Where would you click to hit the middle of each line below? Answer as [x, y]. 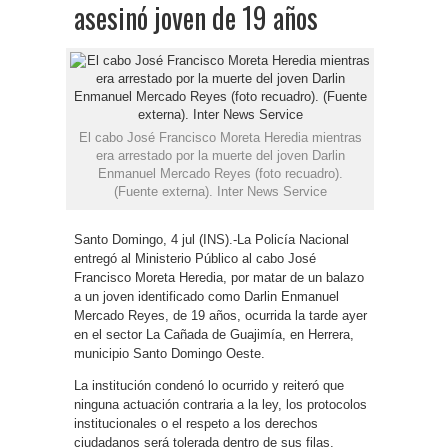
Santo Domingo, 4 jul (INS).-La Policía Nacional [211, 239]
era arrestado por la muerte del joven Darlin [220, 155]
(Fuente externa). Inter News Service [220, 191]
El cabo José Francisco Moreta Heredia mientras [220, 137]
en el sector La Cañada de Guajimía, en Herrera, [214, 334]
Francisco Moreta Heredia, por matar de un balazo [219, 277]
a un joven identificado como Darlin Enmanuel [206, 296]
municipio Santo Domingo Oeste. [169, 353]
